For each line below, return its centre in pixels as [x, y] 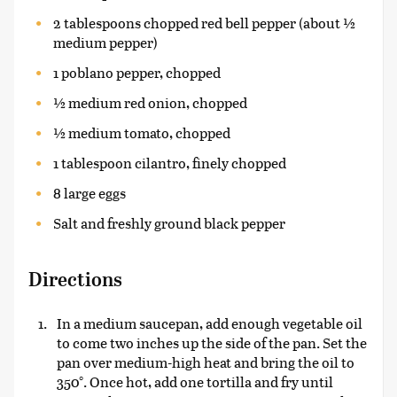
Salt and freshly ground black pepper [169, 223]
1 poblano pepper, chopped [137, 72]
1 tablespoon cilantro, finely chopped [170, 163]
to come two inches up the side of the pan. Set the [212, 343]
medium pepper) [105, 42]
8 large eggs [90, 193]
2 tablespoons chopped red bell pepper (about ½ [204, 23]
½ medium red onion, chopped [150, 102]
